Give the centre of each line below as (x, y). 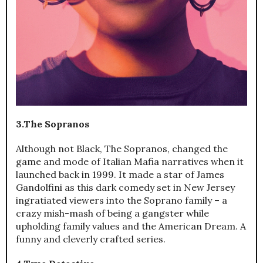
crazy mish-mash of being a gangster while (112, 213)
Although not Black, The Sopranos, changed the (122, 148)
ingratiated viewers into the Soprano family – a (122, 200)
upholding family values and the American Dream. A (131, 226)
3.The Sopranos (53, 124)
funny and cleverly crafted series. (91, 239)
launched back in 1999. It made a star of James (120, 174)
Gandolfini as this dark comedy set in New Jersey (125, 187)
